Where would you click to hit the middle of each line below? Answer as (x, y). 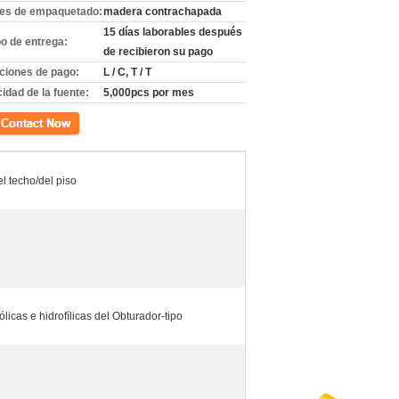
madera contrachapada (163, 12)
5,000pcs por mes (149, 93)
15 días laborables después (173, 32)
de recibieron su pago (158, 52)
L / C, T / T (127, 72)
